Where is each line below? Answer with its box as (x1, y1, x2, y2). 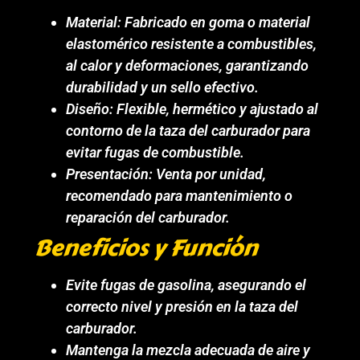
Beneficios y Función (34, 230, 258, 265)
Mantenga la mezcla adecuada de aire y (66, 341, 311, 358)
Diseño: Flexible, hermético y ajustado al (66, 100, 319, 117)
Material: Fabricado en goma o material (66, 13, 311, 31)
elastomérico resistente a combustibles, (66, 35, 317, 52)
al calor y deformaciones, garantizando (66, 56, 309, 74)
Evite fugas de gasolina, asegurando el (66, 276, 307, 293)
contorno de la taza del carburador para (66, 121, 311, 139)
